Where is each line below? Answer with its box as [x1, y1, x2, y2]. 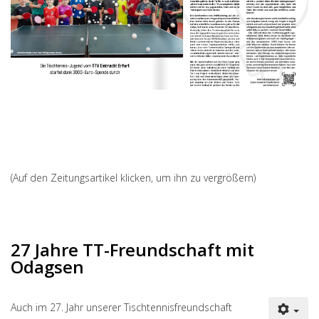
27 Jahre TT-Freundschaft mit [11, 237, 254, 261]
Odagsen [11, 254, 84, 278]
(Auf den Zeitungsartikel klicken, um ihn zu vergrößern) [11, 170, 256, 184]
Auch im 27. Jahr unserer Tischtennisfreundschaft [11, 300, 232, 314]
